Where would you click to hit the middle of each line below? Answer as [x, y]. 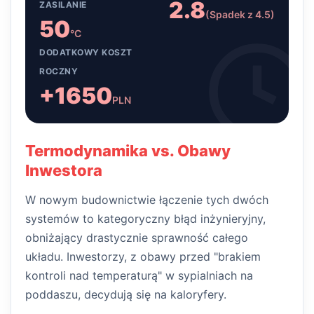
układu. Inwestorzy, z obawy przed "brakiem [143, 257]
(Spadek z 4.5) [240, 14]
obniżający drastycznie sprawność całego [137, 238]
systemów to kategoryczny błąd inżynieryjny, [145, 219]
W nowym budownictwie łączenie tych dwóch [147, 200]
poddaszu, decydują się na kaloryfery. [126, 294]
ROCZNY [59, 71]
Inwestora [64, 170]
